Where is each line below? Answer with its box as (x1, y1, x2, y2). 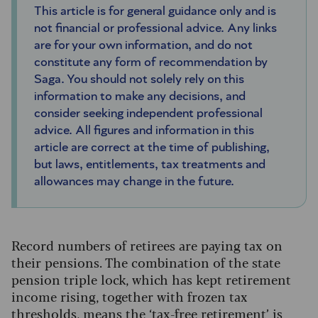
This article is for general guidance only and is (34, 5, 276, 18)
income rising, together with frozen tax (11, 287, 248, 306)
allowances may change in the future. (34, 175, 234, 189)
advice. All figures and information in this (34, 124, 254, 138)
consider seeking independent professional (34, 107, 263, 121)
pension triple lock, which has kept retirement (11, 270, 291, 289)
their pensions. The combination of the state (11, 253, 280, 272)
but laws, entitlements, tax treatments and (34, 158, 265, 172)
